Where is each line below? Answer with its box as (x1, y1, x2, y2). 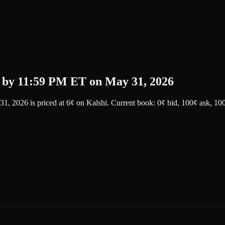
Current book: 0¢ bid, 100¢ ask (109, 98, 210, 107)
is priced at (28, 98, 66, 107)
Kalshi (86, 98, 107, 107)
